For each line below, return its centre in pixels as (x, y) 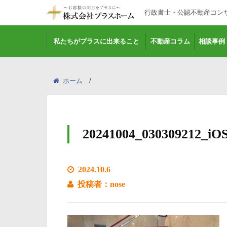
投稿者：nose (101, 184)
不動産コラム (170, 41)
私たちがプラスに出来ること (96, 41)
